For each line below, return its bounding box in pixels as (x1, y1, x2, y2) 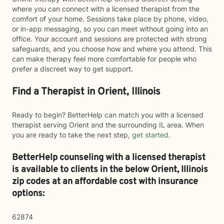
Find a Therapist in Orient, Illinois (12, 85, 160, 98)
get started (132, 130, 168, 139)
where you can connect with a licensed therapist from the (12, 4, 199, 13)
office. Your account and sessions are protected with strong (12, 34, 207, 43)
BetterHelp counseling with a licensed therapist (12, 152, 205, 163)
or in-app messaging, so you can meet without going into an (12, 24, 208, 33)
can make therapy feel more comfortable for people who (12, 54, 196, 63)
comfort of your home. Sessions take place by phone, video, (12, 14, 208, 23)
